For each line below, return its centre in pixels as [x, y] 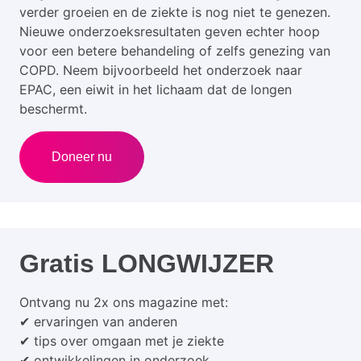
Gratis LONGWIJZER [147, 263]
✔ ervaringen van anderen [98, 321]
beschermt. [53, 108]
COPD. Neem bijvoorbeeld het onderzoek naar [161, 70]
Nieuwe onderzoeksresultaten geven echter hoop [170, 31]
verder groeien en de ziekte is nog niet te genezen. [175, 12]
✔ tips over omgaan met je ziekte [122, 340]
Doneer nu [82, 156]
